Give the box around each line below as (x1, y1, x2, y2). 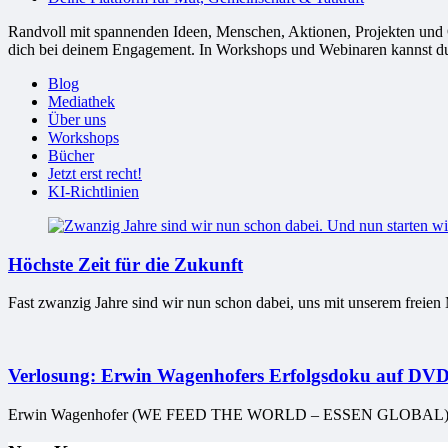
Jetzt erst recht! (48, 164, 142, 182)
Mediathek (48, 92, 115, 110)
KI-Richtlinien (48, 182, 139, 200)
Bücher (48, 146, 94, 164)
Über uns (48, 110, 106, 128)
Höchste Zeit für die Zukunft (8, 253, 243, 275)
